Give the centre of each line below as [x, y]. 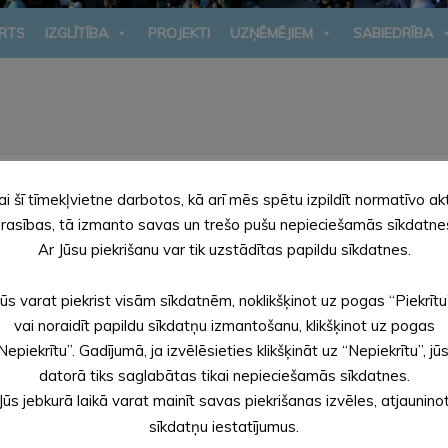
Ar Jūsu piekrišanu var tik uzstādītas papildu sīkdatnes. [224, 250]
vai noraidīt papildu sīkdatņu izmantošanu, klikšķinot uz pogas [224, 325]
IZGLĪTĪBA [76, 32]
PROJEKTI [179, 32]
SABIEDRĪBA [393, 32]
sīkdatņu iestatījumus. [224, 426]
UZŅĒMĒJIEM [271, 32]
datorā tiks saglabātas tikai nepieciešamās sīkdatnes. [224, 376]
